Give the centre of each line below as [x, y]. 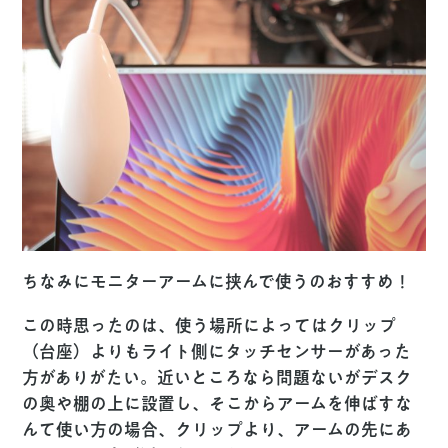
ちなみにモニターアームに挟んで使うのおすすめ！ [217, 281]
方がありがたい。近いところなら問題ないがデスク [217, 377]
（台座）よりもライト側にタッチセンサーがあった [217, 351]
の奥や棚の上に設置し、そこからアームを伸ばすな [217, 403]
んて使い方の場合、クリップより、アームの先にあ [217, 429]
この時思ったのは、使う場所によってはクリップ [209, 325]
